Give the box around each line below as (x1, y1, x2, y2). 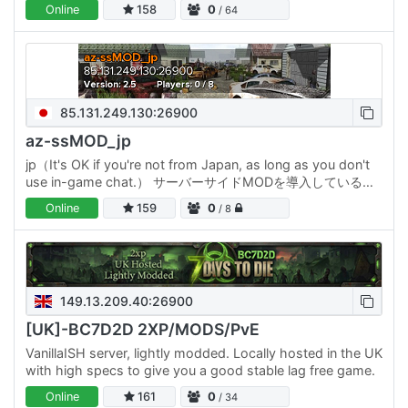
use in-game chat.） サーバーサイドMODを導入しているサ (25, 173, 375, 189)
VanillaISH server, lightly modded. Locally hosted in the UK (25, 344, 382, 361)
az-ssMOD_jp (25, 131, 131, 150)
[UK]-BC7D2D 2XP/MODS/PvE (25, 320, 260, 340)
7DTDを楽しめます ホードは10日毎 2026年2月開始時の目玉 (25, 208, 377, 224)
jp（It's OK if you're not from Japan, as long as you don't (25, 156, 370, 172)
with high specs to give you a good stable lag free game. (25, 362, 375, 378)
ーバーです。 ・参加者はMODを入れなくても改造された (25, 190, 353, 207)
